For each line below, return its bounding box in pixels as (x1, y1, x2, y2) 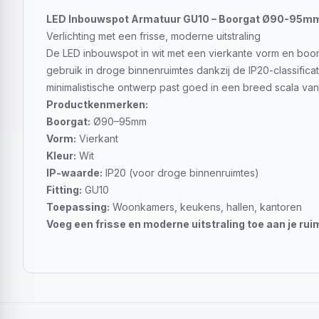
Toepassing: (46, 201, 110, 213)
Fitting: (46, 184, 82, 196)
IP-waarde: (46, 167, 103, 179)
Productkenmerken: (46, 98, 148, 110)
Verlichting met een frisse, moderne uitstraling (46, 30, 261, 42)
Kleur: (46, 150, 76, 162)
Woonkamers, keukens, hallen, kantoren (110, 201, 302, 213)
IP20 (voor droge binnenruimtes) (103, 167, 259, 179)
